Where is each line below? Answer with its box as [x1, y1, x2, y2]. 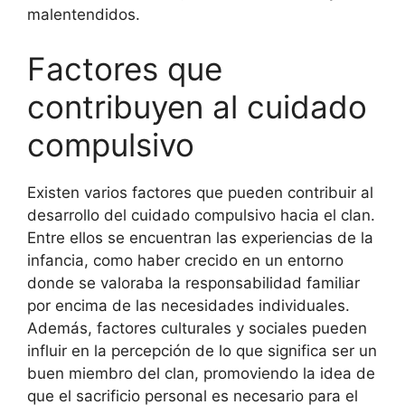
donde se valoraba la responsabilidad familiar [27, 273, 360, 292]
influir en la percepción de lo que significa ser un [27, 341, 377, 360]
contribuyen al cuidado [27, 87, 367, 126]
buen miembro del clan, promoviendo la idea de [27, 363, 375, 382]
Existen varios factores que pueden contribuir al [27, 183, 373, 202]
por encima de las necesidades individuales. [27, 296, 350, 315]
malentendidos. [27, 5, 140, 24]
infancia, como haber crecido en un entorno [27, 250, 344, 269]
